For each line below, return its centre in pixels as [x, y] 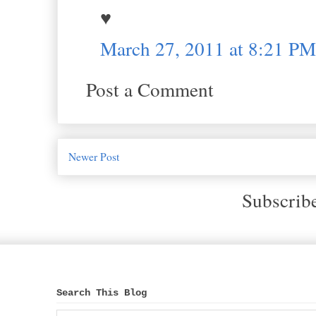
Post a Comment [150, 89]
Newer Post [94, 157]
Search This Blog [102, 292]
